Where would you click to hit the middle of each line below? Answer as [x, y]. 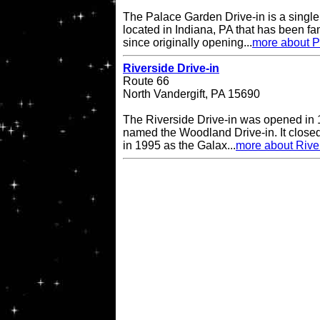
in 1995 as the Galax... [179, 146]
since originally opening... [187, 43]
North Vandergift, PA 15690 [191, 94]
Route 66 [146, 81]
